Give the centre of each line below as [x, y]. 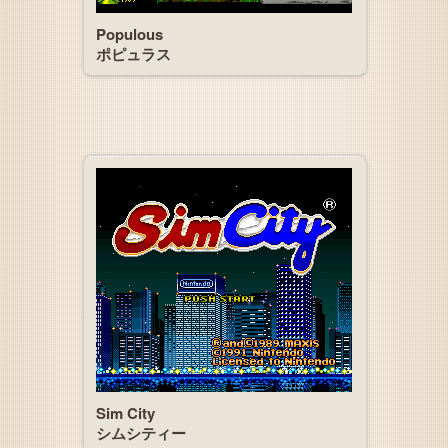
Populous [129, 34]
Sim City [125, 413]
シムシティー [141, 433]
